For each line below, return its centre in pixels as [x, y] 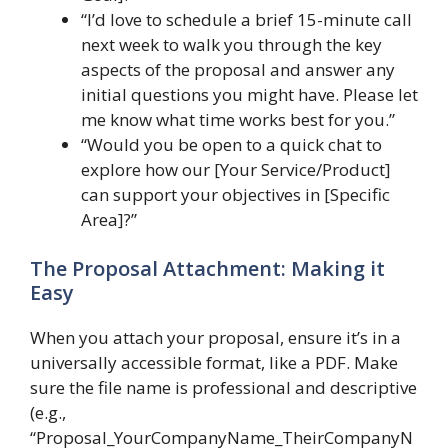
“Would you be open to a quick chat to [231, 144]
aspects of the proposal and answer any [238, 69]
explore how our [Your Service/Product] [236, 169]
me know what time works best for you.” [238, 119]
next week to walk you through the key [231, 44]
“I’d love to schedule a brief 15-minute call [246, 19]
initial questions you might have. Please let [249, 94]
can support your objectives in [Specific [235, 194]
